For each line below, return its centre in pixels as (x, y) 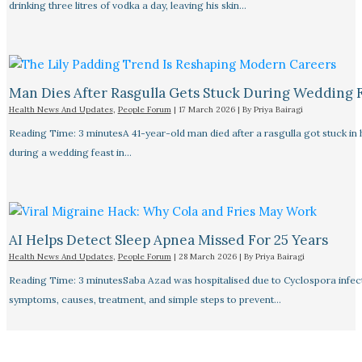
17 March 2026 (208, 109)
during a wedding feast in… (70, 152)
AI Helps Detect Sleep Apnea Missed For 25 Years (168, 240)
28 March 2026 (208, 256)
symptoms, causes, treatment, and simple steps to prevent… (145, 299)
